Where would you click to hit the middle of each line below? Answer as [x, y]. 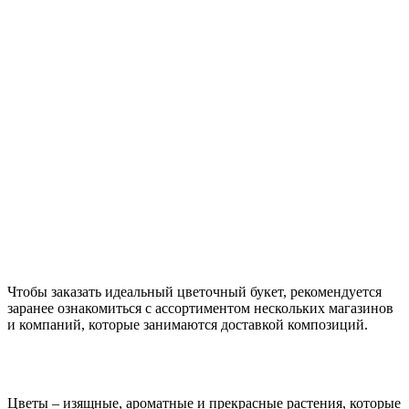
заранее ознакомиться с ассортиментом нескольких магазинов [200, 308]
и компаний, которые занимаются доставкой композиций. [188, 324]
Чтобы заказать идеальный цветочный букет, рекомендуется [194, 291]
